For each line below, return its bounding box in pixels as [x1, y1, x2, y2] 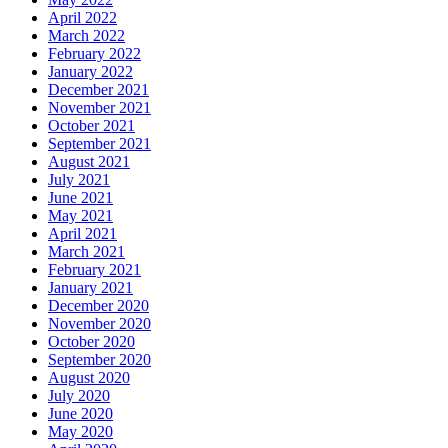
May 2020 [48, 423, 113, 441]
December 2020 [48, 297, 149, 315]
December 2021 [48, 81, 149, 99]
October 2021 [48, 117, 135, 135]
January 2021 [48, 279, 133, 297]
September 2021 [48, 135, 151, 153]
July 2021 [48, 171, 110, 189]
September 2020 [48, 351, 151, 369]
